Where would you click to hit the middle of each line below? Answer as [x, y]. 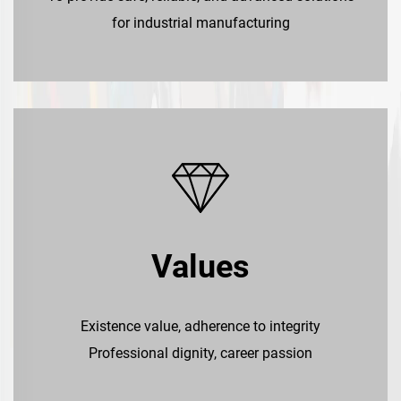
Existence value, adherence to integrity [200, 326]
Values [200, 266]
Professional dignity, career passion [200, 353]
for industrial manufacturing [200, 22]
